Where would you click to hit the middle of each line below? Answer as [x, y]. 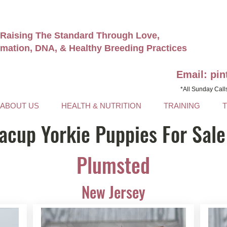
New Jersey [113, 192]
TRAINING [182, 106]
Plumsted [113, 165]
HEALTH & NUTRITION [101, 106]
